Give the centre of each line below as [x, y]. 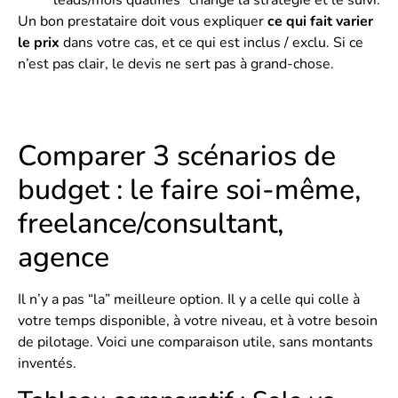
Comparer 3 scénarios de [177, 155]
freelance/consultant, [151, 223]
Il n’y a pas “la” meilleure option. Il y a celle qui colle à [189, 299]
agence [64, 257]
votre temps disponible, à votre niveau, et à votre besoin [198, 320]
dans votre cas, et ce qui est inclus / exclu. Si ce [211, 43]
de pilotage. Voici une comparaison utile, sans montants [195, 342]
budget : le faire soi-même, [189, 189]
